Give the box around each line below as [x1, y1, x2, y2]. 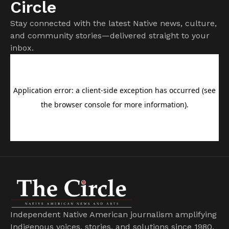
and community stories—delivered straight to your [10, 30, 210, 40]
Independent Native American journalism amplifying [10, 210, 217, 220]
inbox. [10, 42, 34, 53]
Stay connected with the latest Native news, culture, [10, 18, 217, 28]
